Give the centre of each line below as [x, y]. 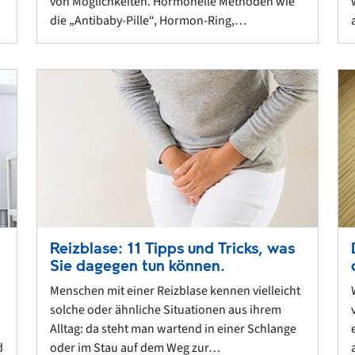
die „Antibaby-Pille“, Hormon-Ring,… [148, 20]
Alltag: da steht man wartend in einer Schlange [173, 329]
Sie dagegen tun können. [137, 266]
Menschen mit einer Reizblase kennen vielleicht [175, 291]
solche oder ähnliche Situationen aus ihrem [166, 310]
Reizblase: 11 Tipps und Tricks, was [172, 249]
